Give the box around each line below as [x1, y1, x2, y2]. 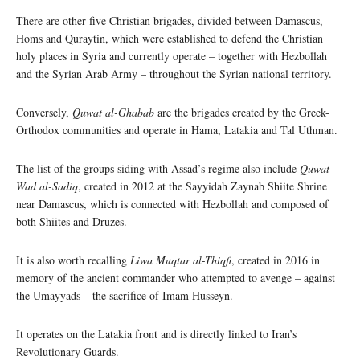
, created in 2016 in [231, 252, 320, 268]
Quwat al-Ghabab [72, 104, 154, 120]
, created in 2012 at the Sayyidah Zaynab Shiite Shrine [78, 178, 327, 194]
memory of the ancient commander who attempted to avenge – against [16, 269, 335, 285]
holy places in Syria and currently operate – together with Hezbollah [16, 47, 327, 63]
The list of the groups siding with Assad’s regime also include [16, 160, 300, 176]
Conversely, [16, 104, 72, 120]
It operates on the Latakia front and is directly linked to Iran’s [16, 325, 297, 342]
